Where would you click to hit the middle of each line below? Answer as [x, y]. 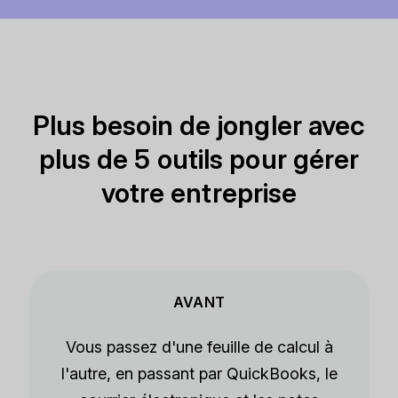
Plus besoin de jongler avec [199, 125]
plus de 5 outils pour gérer [199, 159]
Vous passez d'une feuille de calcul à [199, 347]
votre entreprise [199, 192]
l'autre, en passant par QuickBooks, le [199, 374]
